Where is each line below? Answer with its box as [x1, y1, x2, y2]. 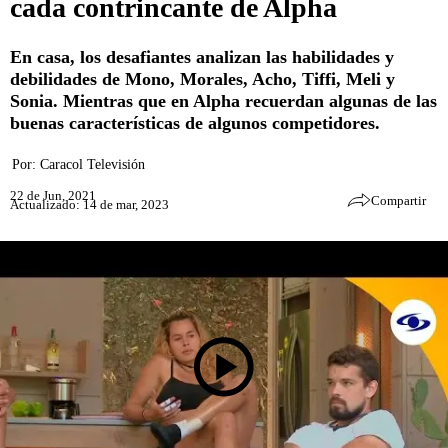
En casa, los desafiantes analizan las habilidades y [10, 46, 394, 67]
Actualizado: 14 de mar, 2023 [10, 197, 169, 213]
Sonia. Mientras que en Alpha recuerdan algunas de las [10, 90, 437, 111]
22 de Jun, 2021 [10, 188, 96, 204]
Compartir [371, 192, 426, 208]
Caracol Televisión [40, 156, 145, 172]
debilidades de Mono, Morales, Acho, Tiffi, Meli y [10, 68, 395, 89]
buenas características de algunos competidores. [10, 112, 380, 133]
